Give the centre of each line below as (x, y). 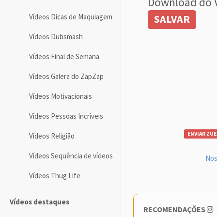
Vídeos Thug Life (55, 175)
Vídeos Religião (52, 136)
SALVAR (172, 19)
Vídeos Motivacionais (61, 96)
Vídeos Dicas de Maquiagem (71, 16)
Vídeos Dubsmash (56, 36)
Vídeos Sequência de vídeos (71, 155)
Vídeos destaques (39, 201)
